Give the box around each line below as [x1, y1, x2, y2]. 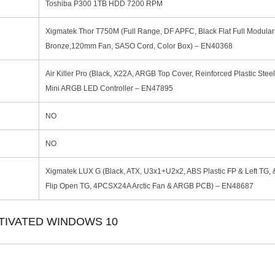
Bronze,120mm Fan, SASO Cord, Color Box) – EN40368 [45, 41, 233, 50]
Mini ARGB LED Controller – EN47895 [45, 83, 173, 93]
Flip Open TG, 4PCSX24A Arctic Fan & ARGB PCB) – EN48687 [45, 181, 254, 190]
